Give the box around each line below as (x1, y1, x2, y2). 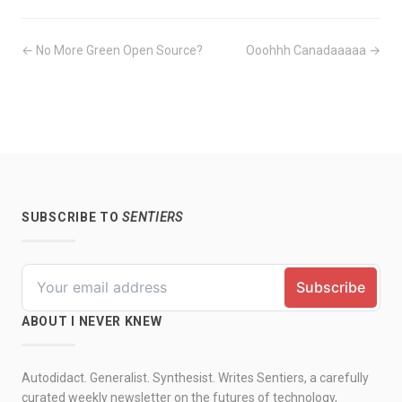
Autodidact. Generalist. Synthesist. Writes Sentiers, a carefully (22, 371, 369, 386)
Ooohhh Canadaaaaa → (246, 43, 380, 57)
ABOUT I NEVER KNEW (22, 314, 162, 329)
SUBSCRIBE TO (22, 210, 123, 225)
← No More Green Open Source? (22, 43, 203, 57)
